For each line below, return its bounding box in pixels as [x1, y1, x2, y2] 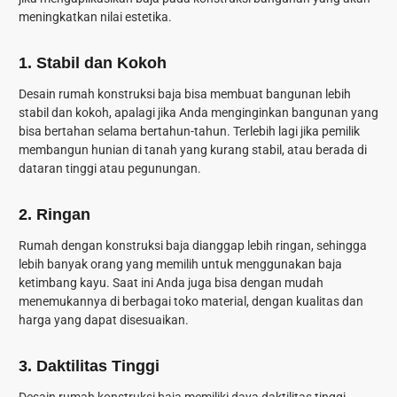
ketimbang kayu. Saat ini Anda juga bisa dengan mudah [19, 276, 323, 291]
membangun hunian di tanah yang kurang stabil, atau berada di [19, 143, 367, 158]
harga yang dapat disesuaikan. [19, 313, 189, 328]
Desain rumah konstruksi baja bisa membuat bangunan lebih [19, 87, 351, 102]
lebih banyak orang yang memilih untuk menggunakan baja [19, 257, 342, 272]
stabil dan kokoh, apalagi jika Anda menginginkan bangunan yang [19, 105, 378, 121]
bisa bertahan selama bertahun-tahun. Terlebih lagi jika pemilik [19, 124, 360, 139]
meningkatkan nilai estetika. [19, 10, 172, 25]
